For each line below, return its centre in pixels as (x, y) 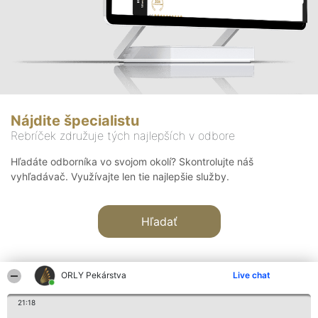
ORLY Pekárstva (94, 275)
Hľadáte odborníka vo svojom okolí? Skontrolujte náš (132, 162)
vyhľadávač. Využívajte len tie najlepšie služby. (120, 177)
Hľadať (159, 222)
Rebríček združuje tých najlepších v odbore (123, 136)
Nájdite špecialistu (75, 121)
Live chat (252, 275)
